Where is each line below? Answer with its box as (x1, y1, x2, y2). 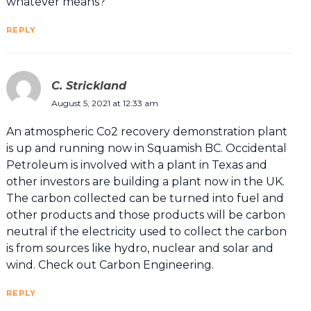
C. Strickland (51, 78, 126, 93)
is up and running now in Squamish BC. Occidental (6, 142, 287, 155)
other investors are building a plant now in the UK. (6, 175, 285, 189)
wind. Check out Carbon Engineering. (6, 258, 214, 272)
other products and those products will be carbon (6, 208, 285, 222)
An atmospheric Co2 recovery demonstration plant (6, 125, 287, 139)
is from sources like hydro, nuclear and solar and (6, 242, 274, 255)
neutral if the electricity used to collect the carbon (6, 225, 287, 239)
